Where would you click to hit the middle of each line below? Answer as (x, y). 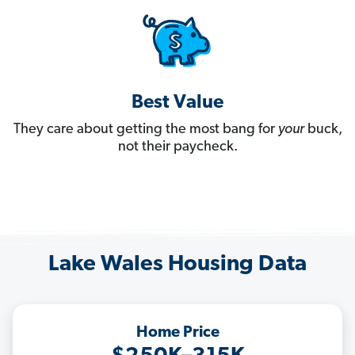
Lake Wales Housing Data (177, 265)
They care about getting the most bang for (145, 130)
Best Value (177, 103)
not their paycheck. (177, 147)
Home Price (177, 333)
